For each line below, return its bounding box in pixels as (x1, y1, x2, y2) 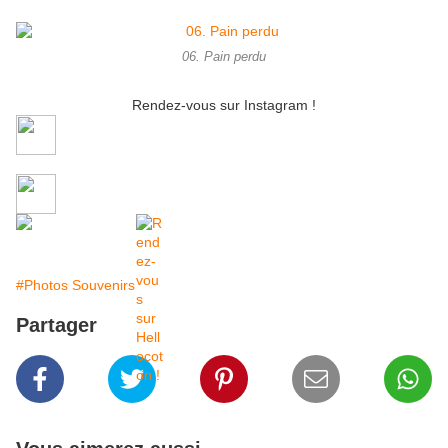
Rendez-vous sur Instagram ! (132, 97, 316, 114)
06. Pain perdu (182, 50, 266, 65)
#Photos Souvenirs (16, 277, 135, 294)
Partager (16, 314, 97, 337)
